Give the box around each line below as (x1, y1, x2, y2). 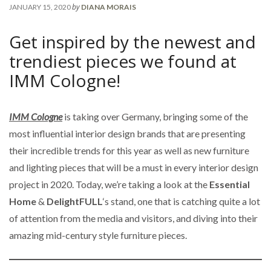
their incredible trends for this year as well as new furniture (9, 144, 249, 156)
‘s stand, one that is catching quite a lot (103, 195, 260, 207)
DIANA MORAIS (81, 2, 136, 11)
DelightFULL (47, 195, 103, 207)
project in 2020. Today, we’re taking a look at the (9, 178, 209, 190)
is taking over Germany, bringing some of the (62, 110, 248, 122)
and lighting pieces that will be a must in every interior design (9, 161, 258, 173)
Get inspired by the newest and (9, 30, 256, 53)
